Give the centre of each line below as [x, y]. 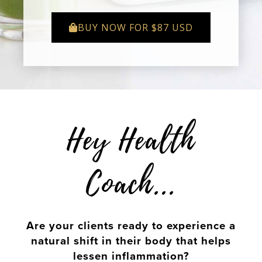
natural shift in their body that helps [131, 241]
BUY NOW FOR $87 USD [135, 27]
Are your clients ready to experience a [131, 225]
